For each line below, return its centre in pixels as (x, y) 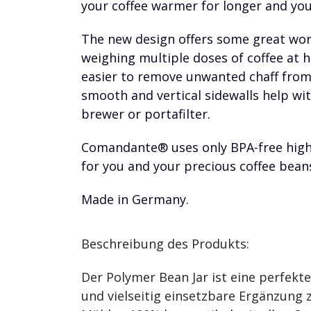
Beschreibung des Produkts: (165, 243)
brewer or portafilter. (146, 114)
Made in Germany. (135, 199)
